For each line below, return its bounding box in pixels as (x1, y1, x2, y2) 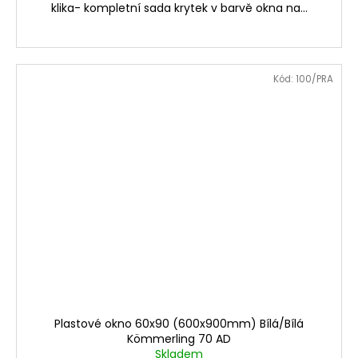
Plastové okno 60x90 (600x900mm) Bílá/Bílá (54, 315, 304, 332)
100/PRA (296, 72, 333, 86)
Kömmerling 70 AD (127, 330, 231, 347)
